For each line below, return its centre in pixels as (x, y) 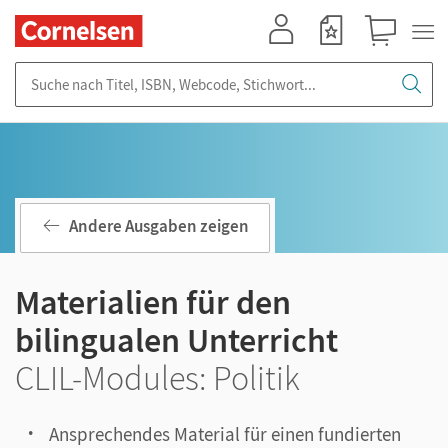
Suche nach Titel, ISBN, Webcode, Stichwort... (160, 71)
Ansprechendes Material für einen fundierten (225, 434)
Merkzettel (337, 55)
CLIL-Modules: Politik (157, 378)
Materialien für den (153, 302)
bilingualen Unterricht (176, 340)
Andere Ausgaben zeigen (159, 226)
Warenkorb (389, 55)
